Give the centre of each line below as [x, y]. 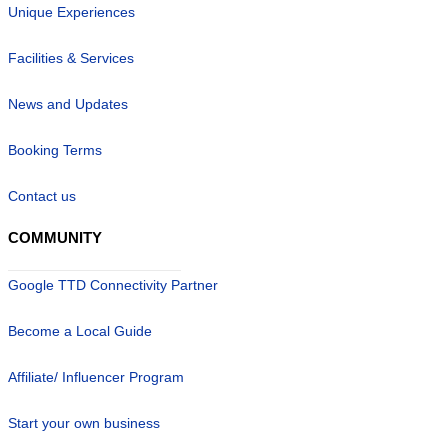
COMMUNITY [55, 237]
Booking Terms [55, 149]
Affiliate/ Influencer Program [96, 376]
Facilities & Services [71, 57]
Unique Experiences [71, 11]
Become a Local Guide [80, 330]
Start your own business [84, 422]
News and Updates [68, 103]
